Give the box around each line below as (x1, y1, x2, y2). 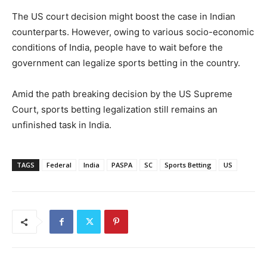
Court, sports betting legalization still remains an (12, 104, 218, 116)
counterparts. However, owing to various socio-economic (12, 26, 254, 38)
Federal (46, 160, 72, 170)
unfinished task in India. (12, 119, 111, 131)
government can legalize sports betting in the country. (12, 57, 240, 69)
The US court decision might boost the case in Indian (12, 11, 235, 23)
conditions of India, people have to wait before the (12, 42, 223, 54)
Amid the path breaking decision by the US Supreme (12, 88, 232, 100)
